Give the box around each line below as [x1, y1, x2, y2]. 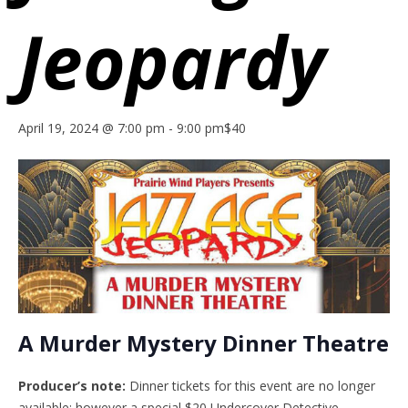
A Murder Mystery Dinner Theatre [18, 327, 389, 358]
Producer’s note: [18, 376, 126, 394]
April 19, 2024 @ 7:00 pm [18, 118, 165, 137]
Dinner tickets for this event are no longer [126, 376, 375, 394]
